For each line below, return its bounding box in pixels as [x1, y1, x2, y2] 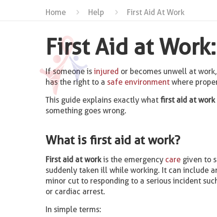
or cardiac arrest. [45, 187, 105, 196]
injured [93, 67, 119, 76]
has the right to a [45, 77, 107, 87]
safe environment [107, 77, 170, 87]
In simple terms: [45, 205, 101, 214]
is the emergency [101, 155, 165, 164]
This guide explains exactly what [45, 95, 160, 105]
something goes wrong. [45, 106, 126, 115]
